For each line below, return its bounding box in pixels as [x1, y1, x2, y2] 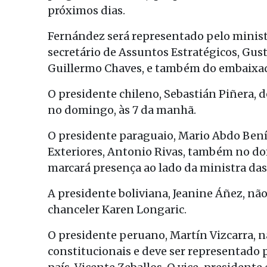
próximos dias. [48, 3, 125, 17]
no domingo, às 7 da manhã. [48, 103, 196, 117]
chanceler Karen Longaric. [48, 202, 187, 216]
